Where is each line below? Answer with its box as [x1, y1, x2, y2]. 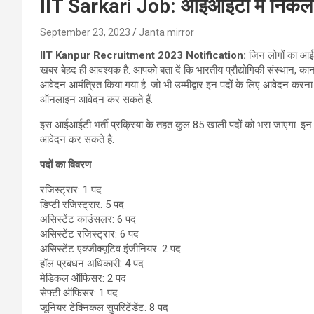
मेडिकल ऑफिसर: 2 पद [40, 271, 126, 285]
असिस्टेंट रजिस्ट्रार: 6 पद [40, 227, 139, 240]
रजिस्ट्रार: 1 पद [40, 183, 102, 196]
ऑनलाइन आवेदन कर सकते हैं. [40, 93, 153, 106]
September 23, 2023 [40, 26, 130, 38]
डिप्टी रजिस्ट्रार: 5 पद [40, 198, 124, 211]
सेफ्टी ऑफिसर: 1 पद [40, 286, 118, 299]
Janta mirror [139, 26, 194, 38]
